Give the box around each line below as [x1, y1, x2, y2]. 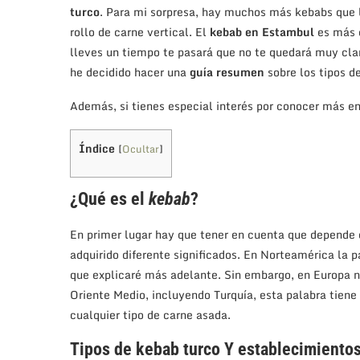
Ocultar [122, 140, 159, 157]
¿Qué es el [70, 189, 149, 210]
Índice [79, 138, 115, 157]
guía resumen [190, 62, 264, 81]
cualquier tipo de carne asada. [70, 305, 231, 325]
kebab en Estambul [210, 22, 314, 41]
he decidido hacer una [70, 62, 190, 81]
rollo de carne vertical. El [70, 22, 210, 41]
